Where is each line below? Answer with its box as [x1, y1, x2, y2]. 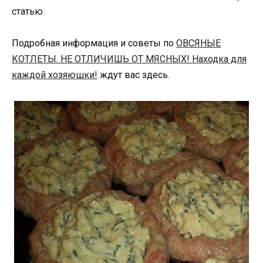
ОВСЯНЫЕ [176, 37, 221, 49]
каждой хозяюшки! [12, 69, 97, 80]
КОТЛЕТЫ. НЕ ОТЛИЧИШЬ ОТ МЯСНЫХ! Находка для [12, 53, 247, 65]
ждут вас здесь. [97, 69, 170, 80]
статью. [12, 5, 45, 17]
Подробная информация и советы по [12, 37, 176, 49]
